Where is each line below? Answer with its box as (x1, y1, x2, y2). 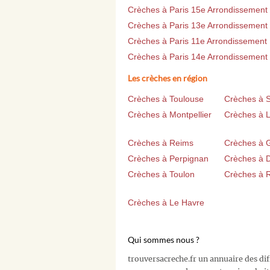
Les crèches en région (128, 73, 207, 84)
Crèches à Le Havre (128, 198, 204, 208)
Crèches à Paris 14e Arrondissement (128, 52, 268, 62)
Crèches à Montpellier (128, 110, 212, 120)
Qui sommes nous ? (128, 234, 199, 245)
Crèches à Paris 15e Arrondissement (128, 5, 268, 15)
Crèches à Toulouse (128, 94, 204, 104)
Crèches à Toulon (128, 169, 195, 180)
